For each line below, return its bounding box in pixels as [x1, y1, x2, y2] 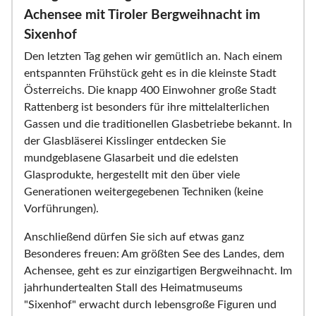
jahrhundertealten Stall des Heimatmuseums [24, 282, 243, 294]
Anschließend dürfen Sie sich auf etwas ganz [24, 231, 244, 243]
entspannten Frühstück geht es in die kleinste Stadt [24, 68, 276, 80]
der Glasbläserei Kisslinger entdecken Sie [24, 135, 226, 147]
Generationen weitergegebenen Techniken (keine [24, 186, 263, 198]
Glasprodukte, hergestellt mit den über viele [24, 169, 240, 181]
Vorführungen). [24, 203, 99, 215]
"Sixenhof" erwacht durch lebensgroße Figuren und [24, 299, 276, 311]
